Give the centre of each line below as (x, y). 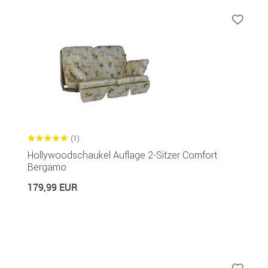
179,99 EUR (53, 187)
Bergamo (47, 167)
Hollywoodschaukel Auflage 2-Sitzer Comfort (122, 155)
